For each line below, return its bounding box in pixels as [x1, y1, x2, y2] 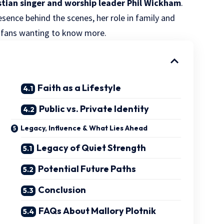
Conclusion [38, 183, 86, 195]
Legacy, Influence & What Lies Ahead [20, 123, 148, 132]
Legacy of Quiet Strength [36, 141, 146, 153]
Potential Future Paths [38, 162, 136, 174]
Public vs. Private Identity [39, 102, 149, 114]
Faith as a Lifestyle [37, 81, 121, 93]
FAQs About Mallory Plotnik [38, 204, 156, 216]
